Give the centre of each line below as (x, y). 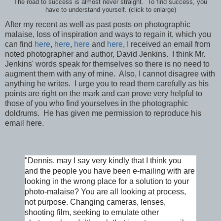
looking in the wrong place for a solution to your (107, 182)
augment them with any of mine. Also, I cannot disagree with (110, 74)
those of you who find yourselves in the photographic (96, 103)
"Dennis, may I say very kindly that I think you (103, 161)
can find (20, 44)
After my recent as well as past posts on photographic (98, 24)
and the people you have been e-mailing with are (110, 171)
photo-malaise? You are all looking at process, (105, 192)
